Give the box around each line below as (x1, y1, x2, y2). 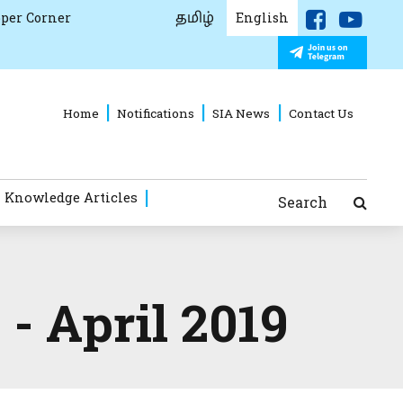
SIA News (212, 104, 271, 121)
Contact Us (288, 104, 354, 121)
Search (277, 192, 327, 211)
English (236, 9, 290, 26)
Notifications (117, 104, 195, 121)
